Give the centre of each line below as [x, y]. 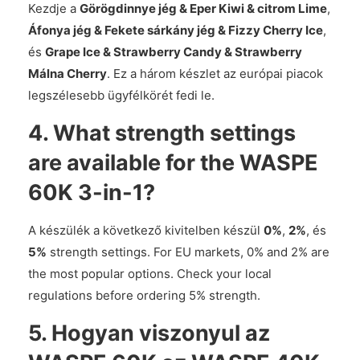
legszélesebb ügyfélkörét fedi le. [121, 95]
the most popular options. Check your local [150, 274]
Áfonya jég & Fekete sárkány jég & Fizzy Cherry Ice [176, 30]
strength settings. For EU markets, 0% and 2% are [188, 252]
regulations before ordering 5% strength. [144, 295]
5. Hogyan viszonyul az [149, 333]
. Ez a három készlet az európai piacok [215, 74]
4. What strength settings [162, 133]
